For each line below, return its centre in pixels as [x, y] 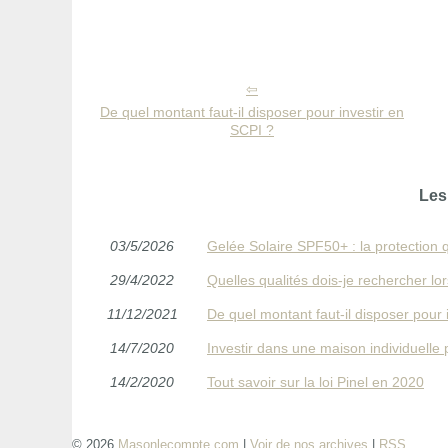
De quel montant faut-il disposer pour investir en [252, 111]
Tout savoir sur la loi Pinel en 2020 [315, 381]
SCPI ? [252, 129]
